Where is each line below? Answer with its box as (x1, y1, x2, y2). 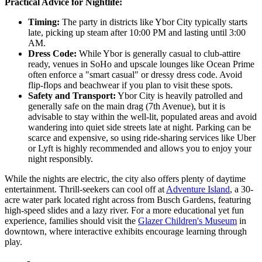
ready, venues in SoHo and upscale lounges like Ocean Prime (28, 58, 254, 69)
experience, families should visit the (5, 215, 138, 226)
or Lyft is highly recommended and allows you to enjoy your (28, 143, 251, 153)
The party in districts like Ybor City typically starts (60, 16, 247, 27)
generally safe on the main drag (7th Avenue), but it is (28, 101, 225, 111)
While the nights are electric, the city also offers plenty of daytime (5, 173, 246, 184)
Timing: (28, 16, 60, 27)
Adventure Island (166, 184, 230, 194)
